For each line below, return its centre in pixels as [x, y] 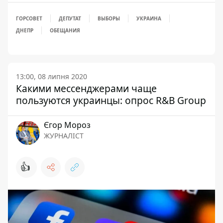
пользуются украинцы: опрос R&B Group [111, 101]
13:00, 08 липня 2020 [52, 77]
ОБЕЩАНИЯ [65, 31]
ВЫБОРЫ [109, 19]
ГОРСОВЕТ [29, 19]
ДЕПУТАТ [70, 19]
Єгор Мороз [67, 125]
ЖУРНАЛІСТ [64, 136]
